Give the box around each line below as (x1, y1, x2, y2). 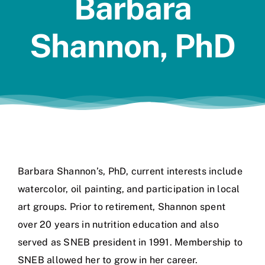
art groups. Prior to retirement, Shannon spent (18, 201, 226, 212)
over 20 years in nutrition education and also (18, 218, 219, 230)
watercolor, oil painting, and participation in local (18, 183, 240, 195)
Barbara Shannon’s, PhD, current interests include (18, 165, 243, 177)
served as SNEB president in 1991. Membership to (18, 236, 243, 248)
